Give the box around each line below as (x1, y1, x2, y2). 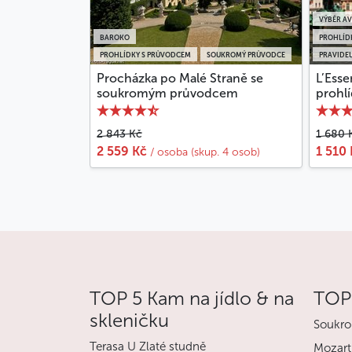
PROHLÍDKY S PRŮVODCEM (100, 51, 191, 60)
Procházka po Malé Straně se (97, 71, 263, 86)
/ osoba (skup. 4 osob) (150, 145, 260, 159)
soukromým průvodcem (97, 86, 238, 101)
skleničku (90, 309, 169, 332)
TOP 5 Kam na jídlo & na (90, 287, 294, 310)
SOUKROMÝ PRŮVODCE (207, 51, 285, 60)
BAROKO (100, 33, 130, 42)
